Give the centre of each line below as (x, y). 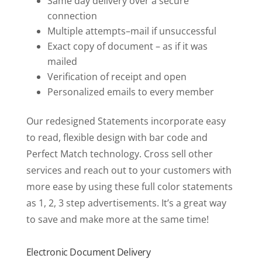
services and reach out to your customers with (129, 170)
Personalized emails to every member (130, 92)
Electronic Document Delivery (88, 252)
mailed (62, 62)
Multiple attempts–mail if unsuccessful (132, 31)
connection (72, 16)
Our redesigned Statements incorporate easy (126, 121)
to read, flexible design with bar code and (117, 138)
